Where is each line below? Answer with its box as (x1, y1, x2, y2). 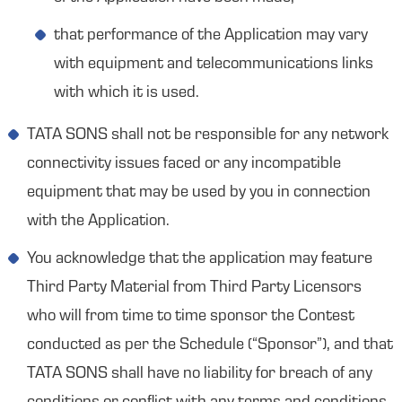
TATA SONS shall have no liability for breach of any (27, 366, 372, 382)
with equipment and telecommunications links (54, 57, 373, 73)
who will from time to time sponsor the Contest (27, 309, 354, 325)
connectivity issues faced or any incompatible (27, 156, 341, 172)
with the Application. (27, 214, 170, 230)
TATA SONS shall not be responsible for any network (27, 127, 389, 144)
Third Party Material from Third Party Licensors (27, 280, 362, 296)
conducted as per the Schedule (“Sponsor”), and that (27, 337, 393, 354)
